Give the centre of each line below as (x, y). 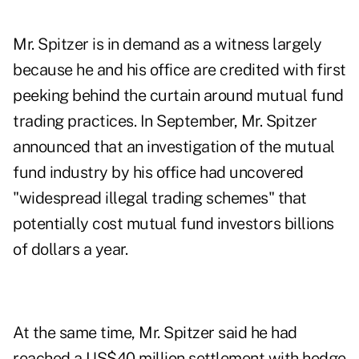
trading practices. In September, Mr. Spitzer (165, 121)
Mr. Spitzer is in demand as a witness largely (167, 44)
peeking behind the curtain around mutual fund (178, 96)
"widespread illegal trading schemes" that (160, 198)
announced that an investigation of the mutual (174, 147)
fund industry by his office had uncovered (158, 173)
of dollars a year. (70, 250)
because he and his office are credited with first (179, 70)
